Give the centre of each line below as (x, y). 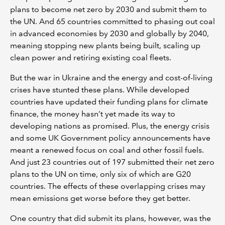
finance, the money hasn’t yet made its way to (93, 114)
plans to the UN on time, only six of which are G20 (100, 174)
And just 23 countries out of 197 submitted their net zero (112, 162)
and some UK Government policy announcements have (110, 138)
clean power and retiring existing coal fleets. (91, 57)
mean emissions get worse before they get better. (100, 198)
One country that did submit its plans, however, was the (110, 218)
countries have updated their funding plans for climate (109, 101)
